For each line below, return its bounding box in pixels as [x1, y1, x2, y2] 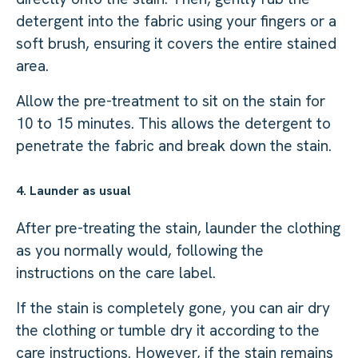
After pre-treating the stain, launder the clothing [16, 217, 340, 238]
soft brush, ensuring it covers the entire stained [16, 33, 336, 54]
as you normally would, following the [16, 240, 264, 261]
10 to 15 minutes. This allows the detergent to [16, 113, 331, 133]
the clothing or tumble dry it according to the [16, 320, 320, 340]
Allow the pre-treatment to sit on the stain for [16, 90, 325, 111]
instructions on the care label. [16, 262, 220, 283]
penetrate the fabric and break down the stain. [16, 135, 332, 156]
